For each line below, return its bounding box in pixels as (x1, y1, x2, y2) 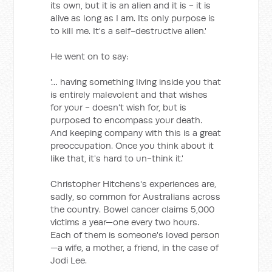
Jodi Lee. (50, 254, 87, 266)
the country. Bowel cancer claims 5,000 (50, 203, 215, 215)
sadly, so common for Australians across (50, 191, 221, 202)
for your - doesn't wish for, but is (50, 101, 187, 113)
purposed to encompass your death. (50, 114, 203, 126)
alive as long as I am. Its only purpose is (50, 12, 216, 24)
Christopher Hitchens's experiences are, (50, 178, 217, 189)
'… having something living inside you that (50, 76, 222, 87)
